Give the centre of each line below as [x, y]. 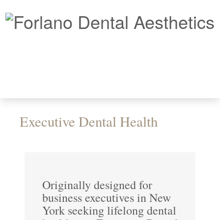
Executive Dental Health [89, 121]
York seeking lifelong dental [109, 210]
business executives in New [107, 197]
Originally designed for [97, 185]
